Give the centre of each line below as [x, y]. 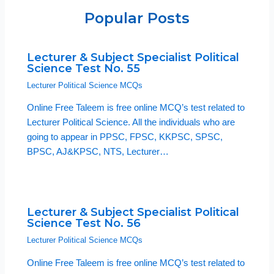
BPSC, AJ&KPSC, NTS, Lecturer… [98, 152]
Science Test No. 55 [84, 68]
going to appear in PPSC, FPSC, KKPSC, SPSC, [125, 137]
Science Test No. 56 [84, 223]
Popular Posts [137, 18]
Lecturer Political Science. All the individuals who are [131, 123]
